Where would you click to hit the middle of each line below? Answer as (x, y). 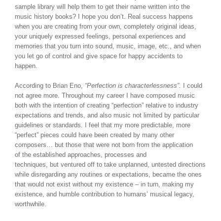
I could (192, 86)
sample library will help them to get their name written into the (102, 7)
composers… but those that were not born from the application (104, 145)
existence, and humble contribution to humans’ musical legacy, (105, 194)
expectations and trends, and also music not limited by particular (107, 115)
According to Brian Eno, (50, 86)
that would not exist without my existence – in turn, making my (104, 184)
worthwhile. (31, 204)
